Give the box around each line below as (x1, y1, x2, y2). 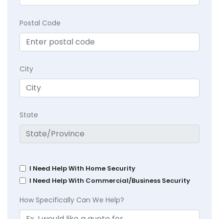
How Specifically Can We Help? (20, 195, 124, 205)
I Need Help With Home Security (29, 164, 135, 174)
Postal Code (20, 18, 61, 28)
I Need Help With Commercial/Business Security (29, 176, 190, 186)
